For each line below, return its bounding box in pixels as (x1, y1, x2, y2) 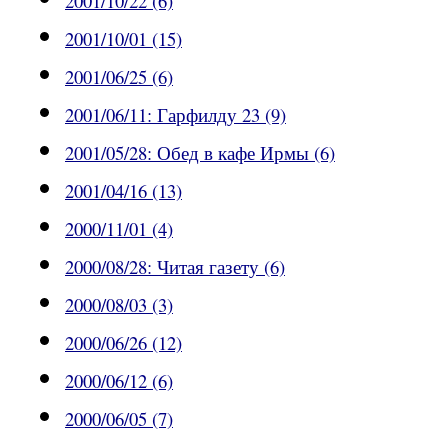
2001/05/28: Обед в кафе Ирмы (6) (65, 140, 335, 166)
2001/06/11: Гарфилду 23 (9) (65, 102, 286, 128)
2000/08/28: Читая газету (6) (65, 254, 285, 280)
